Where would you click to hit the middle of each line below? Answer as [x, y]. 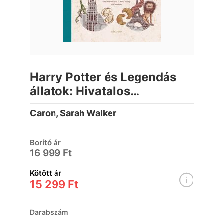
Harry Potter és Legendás [103, 77]
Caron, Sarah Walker [73, 113]
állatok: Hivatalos [80, 91]
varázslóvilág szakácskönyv [111, 105]
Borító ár [46, 143]
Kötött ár [46, 173]
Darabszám [49, 212]
